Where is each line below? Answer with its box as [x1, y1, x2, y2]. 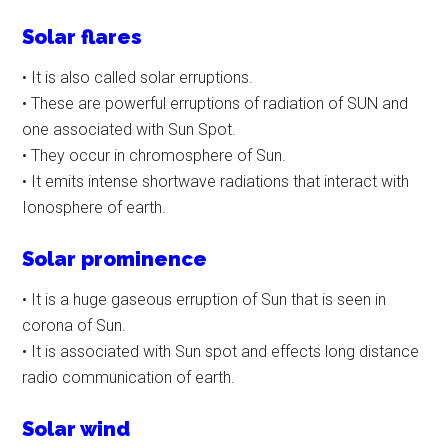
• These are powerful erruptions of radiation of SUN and [22, 94, 409, 114]
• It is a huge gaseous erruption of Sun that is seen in [22, 290, 387, 310]
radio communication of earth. [22, 368, 236, 388]
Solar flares [22, 25, 143, 50]
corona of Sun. [22, 316, 127, 336]
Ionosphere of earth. [22, 198, 167, 218]
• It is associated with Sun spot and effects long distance [22, 342, 420, 362]
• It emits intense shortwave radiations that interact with [22, 172, 410, 192]
